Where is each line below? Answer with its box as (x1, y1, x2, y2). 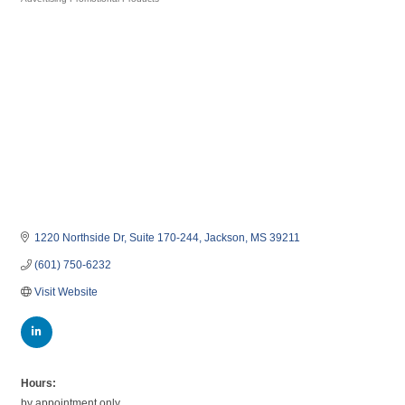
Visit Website (34, 285, 98, 298)
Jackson (204, 231, 245, 244)
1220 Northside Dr (34, 231, 124, 244)
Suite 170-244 (129, 231, 199, 244)
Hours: (21, 376, 56, 390)
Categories (20, 6, 68, 17)
